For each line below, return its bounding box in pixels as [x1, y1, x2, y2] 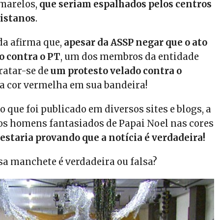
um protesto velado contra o [51, 65, 182, 77]
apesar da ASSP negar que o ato [64, 37, 208, 48]
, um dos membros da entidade [60, 51, 199, 62]
